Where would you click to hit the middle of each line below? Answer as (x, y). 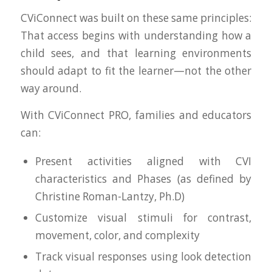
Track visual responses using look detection (143, 256)
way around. (51, 89)
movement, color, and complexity (117, 235)
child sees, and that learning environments (136, 53)
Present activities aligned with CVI (143, 161)
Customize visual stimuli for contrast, (143, 217)
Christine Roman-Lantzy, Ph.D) (110, 196)
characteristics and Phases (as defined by (143, 178)
